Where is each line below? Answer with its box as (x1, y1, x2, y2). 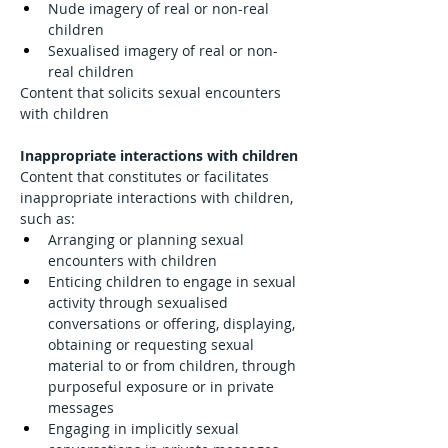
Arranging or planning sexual (48, 230, 248, 249)
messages (48, 398, 114, 417)
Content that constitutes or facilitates (20, 167, 273, 186)
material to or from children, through (48, 356, 300, 375)
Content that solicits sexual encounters (20, 83, 285, 102)
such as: (20, 209, 75, 228)
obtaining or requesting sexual (48, 335, 258, 354)
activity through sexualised (48, 293, 232, 312)
